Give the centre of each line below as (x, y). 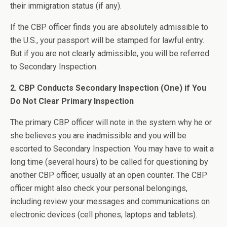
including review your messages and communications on (110, 201)
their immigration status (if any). (66, 6)
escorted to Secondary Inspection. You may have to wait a (112, 149)
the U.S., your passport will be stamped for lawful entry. (107, 40)
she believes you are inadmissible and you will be (98, 136)
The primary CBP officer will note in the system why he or (111, 122)
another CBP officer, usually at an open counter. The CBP (109, 175)
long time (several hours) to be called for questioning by (109, 162)
